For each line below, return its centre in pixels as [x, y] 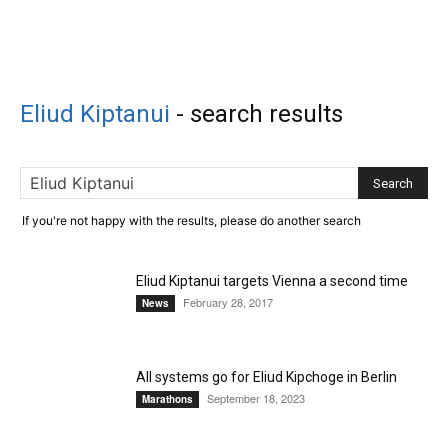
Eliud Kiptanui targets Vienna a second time [272, 281]
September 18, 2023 [256, 398]
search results [266, 114]
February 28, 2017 [228, 302]
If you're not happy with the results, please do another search [191, 220]
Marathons [167, 399]
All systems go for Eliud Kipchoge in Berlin [266, 377]
